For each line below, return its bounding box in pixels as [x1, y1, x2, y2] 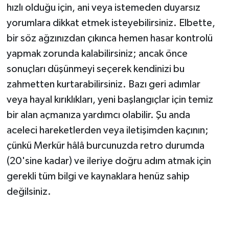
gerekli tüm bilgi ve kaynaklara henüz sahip [6, 171, 190, 181]
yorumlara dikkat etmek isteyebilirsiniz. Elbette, [6, 17, 215, 28]
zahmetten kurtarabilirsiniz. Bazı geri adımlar [6, 79, 200, 89]
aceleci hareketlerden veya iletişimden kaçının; [6, 125, 209, 135]
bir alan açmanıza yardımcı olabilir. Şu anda [6, 109, 190, 120]
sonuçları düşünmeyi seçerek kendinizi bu [6, 63, 185, 74]
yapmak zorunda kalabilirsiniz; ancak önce [6, 48, 188, 59]
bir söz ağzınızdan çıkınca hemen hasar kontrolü [6, 33, 213, 43]
